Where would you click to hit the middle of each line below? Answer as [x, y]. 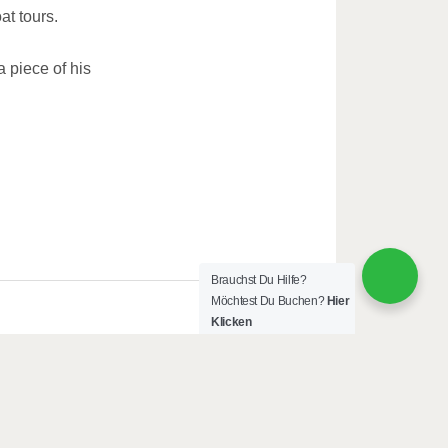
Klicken [231, 322]
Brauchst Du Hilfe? [259, 280]
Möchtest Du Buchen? [269, 301]
